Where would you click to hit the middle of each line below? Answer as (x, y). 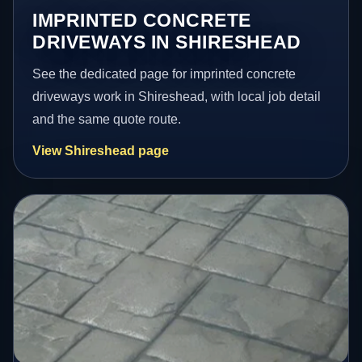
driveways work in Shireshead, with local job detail (177, 97)
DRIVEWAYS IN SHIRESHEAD (167, 42)
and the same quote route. (107, 120)
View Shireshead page (101, 151)
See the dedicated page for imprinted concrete (164, 74)
